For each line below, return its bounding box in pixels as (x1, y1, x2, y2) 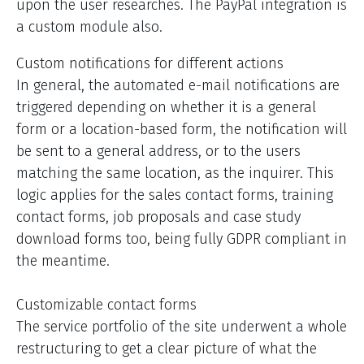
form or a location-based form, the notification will (16, 120, 347, 139)
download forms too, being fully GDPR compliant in (16, 230, 347, 249)
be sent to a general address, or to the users (16, 142, 301, 161)
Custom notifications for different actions (16, 54, 284, 73)
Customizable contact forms (16, 296, 197, 314)
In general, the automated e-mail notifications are (16, 76, 340, 95)
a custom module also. (16, 18, 162, 37)
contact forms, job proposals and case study (16, 208, 301, 227)
